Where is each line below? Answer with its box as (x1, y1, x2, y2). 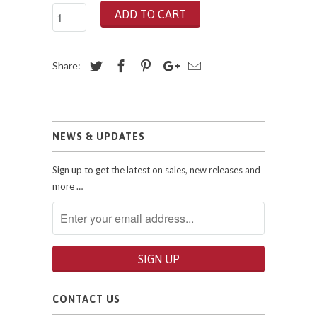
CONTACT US (52, 294, 120, 305)
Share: (52, 59, 83, 71)
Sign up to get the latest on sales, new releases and (52, 164, 260, 175)
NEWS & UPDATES (52, 131, 145, 142)
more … (52, 180, 83, 192)
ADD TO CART (115, 8, 186, 21)
